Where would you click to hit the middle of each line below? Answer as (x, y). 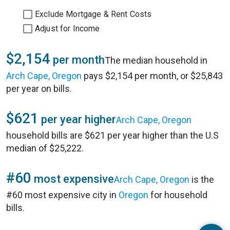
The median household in (156, 60)
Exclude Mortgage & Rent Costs (93, 14)
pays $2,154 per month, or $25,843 (152, 76)
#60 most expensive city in (62, 195)
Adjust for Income (68, 28)
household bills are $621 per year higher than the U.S (112, 135)
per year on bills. (39, 89)
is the (202, 179)
